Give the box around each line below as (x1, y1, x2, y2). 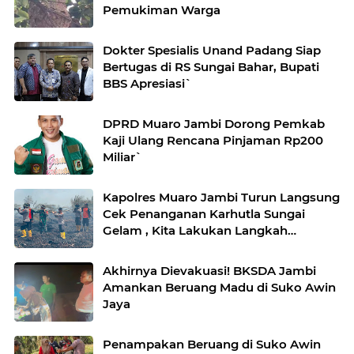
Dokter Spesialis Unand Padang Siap (103, 43, 246, 58)
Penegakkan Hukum (103, 239, 228, 255)
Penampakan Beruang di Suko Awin (103, 337, 321, 352)
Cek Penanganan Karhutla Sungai (103, 206, 209, 222)
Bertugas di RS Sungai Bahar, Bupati (103, 59, 319, 75)
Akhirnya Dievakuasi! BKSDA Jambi (103, 263, 316, 279)
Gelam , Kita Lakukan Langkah (103, 223, 288, 239)
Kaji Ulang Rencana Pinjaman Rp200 (103, 133, 323, 149)
